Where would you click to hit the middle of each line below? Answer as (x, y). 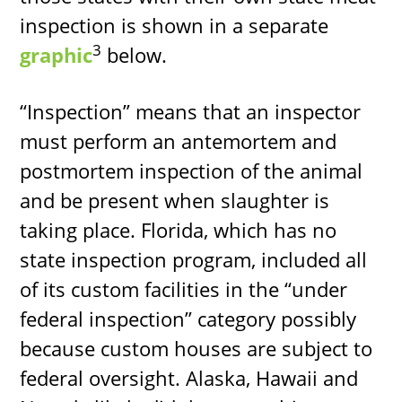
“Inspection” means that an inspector (191, 112)
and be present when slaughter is (175, 201)
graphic (57, 55)
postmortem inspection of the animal (192, 171)
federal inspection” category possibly (188, 319)
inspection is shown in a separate (175, 26)
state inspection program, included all (194, 260)
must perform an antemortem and (179, 141)
